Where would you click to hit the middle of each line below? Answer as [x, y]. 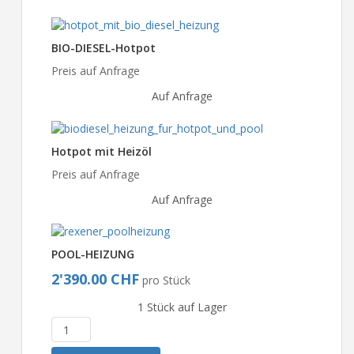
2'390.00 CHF [95, 279]
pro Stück [166, 281]
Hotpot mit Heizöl [102, 151]
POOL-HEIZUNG [93, 254]
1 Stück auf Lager [182, 307]
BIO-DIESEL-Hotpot [104, 47]
